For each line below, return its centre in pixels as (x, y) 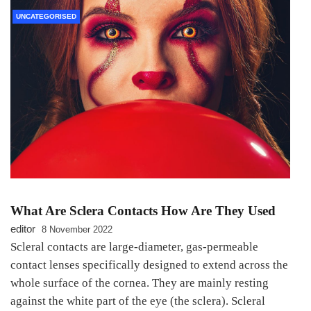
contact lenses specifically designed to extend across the (149, 264)
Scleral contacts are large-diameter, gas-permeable (134, 246)
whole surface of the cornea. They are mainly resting (140, 283)
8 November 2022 (77, 229)
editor (23, 228)
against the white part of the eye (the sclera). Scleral (138, 301)
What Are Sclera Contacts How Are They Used (143, 210)
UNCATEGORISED (46, 17)
